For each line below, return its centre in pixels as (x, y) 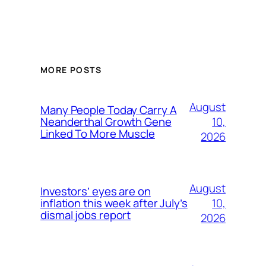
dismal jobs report (86, 215)
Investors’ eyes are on (96, 191)
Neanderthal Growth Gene (106, 122)
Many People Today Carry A (109, 110)
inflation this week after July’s (114, 203)
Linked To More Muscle (98, 134)
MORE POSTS (71, 70)
